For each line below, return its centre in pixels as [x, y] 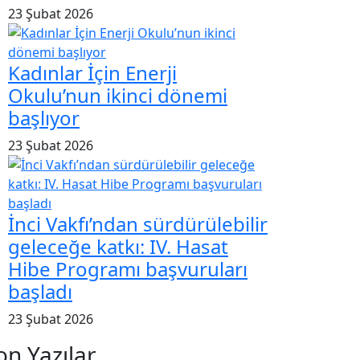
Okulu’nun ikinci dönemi [118, 95]
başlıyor [44, 117]
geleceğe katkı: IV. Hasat [118, 246]
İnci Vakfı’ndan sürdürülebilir [138, 223]
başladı [40, 291]
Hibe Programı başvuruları [128, 268]
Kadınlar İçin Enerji [92, 72]
